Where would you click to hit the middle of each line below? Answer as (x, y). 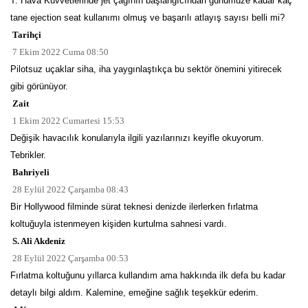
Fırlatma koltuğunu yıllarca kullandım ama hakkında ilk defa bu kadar (148, 275)
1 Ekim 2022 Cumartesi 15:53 (67, 120)
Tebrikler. (28, 155)
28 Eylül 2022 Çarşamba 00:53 (69, 258)
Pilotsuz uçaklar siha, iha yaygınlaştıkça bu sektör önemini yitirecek (146, 69)
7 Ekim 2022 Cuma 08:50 (59, 52)
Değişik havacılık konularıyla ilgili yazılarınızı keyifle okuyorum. (137, 137)
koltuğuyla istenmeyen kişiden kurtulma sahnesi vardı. (119, 223)
